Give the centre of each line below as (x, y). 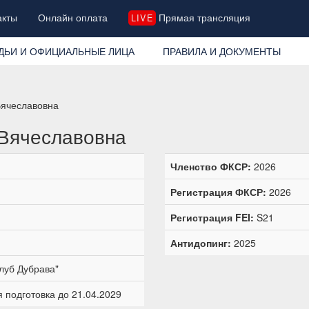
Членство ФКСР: (211, 166)
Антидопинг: (201, 242)
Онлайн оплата (73, 17)
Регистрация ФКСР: (218, 191)
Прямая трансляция (203, 17)
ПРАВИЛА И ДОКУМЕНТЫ (221, 51)
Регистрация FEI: (212, 217)
